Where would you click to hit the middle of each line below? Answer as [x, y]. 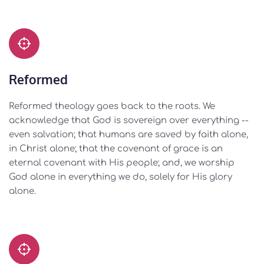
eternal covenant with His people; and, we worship [122, 163]
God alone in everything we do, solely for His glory [121, 177]
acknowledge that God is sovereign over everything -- [129, 121]
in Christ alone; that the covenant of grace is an [116, 149]
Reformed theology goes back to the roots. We [112, 107]
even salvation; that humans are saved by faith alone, [128, 135]
